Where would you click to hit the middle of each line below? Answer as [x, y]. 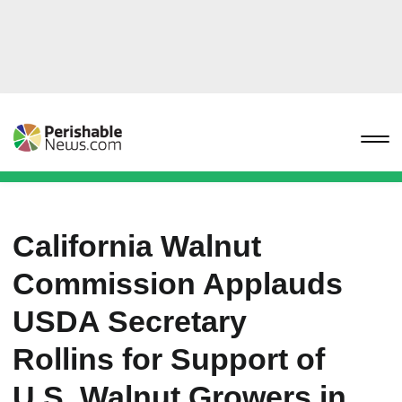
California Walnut [137, 246]
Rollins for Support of [169, 359]
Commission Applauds [178, 284]
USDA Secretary [130, 321]
